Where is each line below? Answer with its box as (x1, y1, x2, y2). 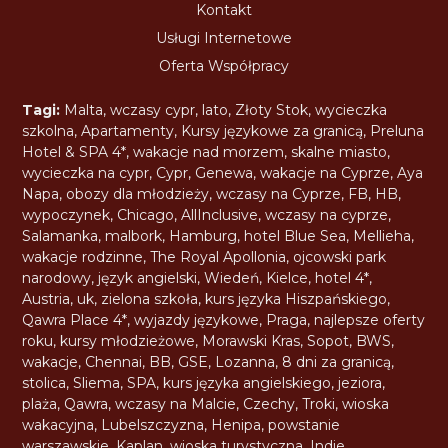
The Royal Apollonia (150, 247, 287, 266)
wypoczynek (22, 205, 111, 224)
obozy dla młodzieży (66, 184, 210, 203)
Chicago (117, 205, 175, 224)
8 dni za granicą (282, 352, 392, 371)
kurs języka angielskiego (163, 373, 332, 392)
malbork (105, 226, 163, 245)
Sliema (73, 373, 121, 392)
